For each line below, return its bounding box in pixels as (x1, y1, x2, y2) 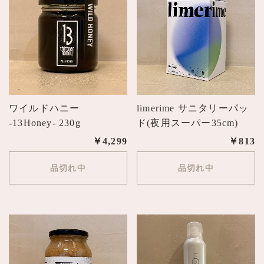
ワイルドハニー (9, 103, 80, 113)
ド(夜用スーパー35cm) (137, 117, 239, 128)
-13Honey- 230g (9, 117, 81, 128)
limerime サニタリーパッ (137, 103, 249, 113)
